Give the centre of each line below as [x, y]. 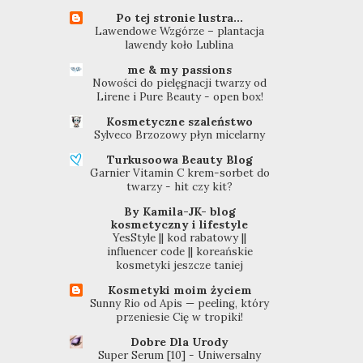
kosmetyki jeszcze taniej [180, 266]
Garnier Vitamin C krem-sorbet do [179, 173]
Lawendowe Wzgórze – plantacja [180, 32]
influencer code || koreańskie [179, 252]
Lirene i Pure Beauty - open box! [179, 97]
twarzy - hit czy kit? [180, 187]
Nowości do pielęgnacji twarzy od [180, 83]
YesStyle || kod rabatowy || [180, 238]
